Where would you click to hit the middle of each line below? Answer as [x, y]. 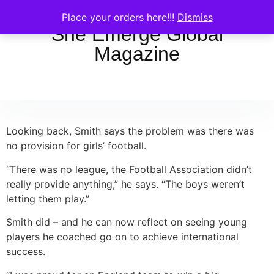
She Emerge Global [137, 34]
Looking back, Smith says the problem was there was [130, 131]
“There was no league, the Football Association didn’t [129, 169]
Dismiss [195, 17]
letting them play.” [48, 198]
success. [26, 252]
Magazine [137, 54]
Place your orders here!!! [119, 17]
